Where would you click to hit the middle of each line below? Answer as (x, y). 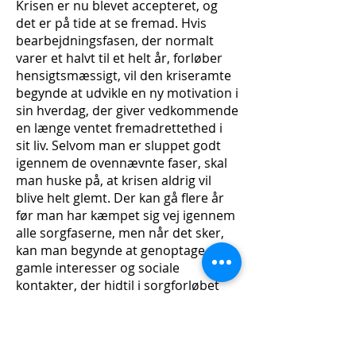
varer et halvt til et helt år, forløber (119, 58)
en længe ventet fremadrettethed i (119, 128)
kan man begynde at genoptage (110, 250)
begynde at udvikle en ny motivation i (127, 93)
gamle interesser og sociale (98, 268)
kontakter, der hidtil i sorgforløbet (118, 285)
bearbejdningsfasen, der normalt (115, 41)
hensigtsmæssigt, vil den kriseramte (124, 75)
